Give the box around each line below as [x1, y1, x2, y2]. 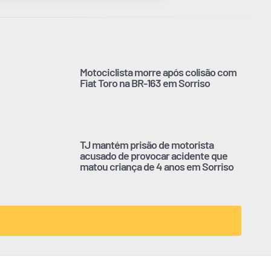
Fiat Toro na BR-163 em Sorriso [80, 76, 210, 90]
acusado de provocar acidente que [80, 148, 227, 162]
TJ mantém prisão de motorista [80, 137, 214, 151]
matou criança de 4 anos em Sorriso [80, 159, 233, 173]
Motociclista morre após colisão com [80, 65, 237, 79]
